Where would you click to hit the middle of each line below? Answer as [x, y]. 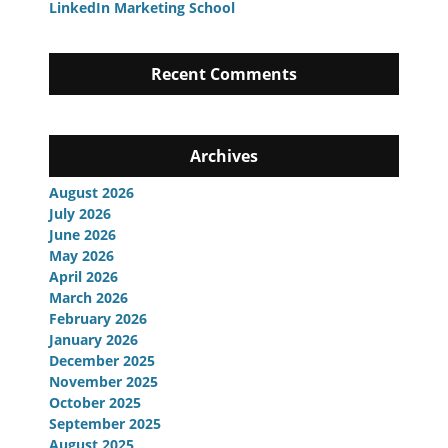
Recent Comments [224, 73]
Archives [224, 155]
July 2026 [80, 213]
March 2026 [88, 297]
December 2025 [102, 360]
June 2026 [82, 234]
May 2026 [81, 255]
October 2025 [95, 402]
